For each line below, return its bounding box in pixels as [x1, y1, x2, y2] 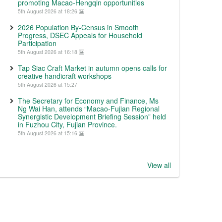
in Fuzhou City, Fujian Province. [18, 119, 117, 129]
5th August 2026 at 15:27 [18, 81, 77, 88]
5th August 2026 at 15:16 [18, 129, 79, 137]
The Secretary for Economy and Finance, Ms [18, 96, 159, 106]
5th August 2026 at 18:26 [18, 7, 79, 15]
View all [147, 160, 171, 170]
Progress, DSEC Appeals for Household [18, 30, 142, 40]
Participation [18, 38, 56, 48]
